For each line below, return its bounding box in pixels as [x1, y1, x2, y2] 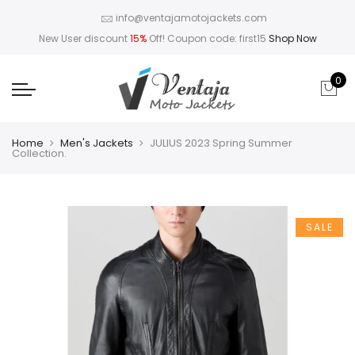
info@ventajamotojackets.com [115, 11, 267, 25]
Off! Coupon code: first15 [146, 32, 269, 45]
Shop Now [268, 32, 317, 45]
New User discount [38, 32, 130, 45]
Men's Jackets [60, 136, 133, 151]
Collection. [12, 146, 67, 161]
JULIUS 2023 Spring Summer [150, 136, 292, 151]
